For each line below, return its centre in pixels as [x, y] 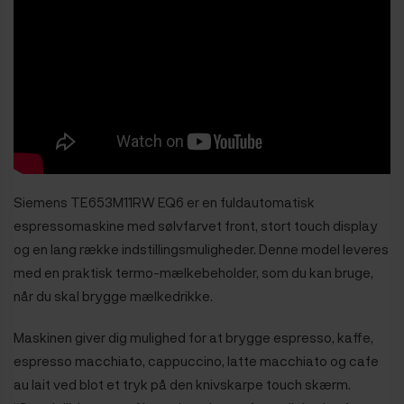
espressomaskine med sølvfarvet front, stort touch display [196, 225]
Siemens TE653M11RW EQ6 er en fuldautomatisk [164, 202]
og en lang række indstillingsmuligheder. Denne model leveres [201, 248]
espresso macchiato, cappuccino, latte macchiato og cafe [196, 360]
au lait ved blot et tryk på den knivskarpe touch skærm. [182, 384]
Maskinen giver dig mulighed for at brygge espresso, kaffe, [193, 337]
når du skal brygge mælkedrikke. [113, 295]
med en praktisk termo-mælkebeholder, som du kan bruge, [193, 272]
